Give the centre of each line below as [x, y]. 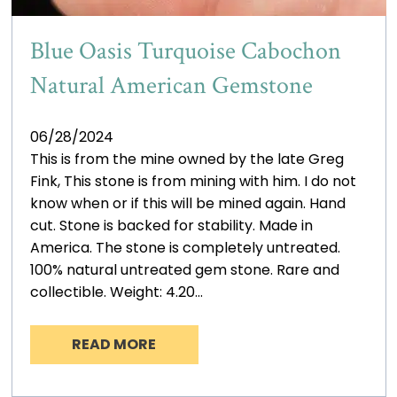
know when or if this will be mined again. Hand [187, 203]
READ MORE [114, 344]
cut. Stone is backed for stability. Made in [171, 225]
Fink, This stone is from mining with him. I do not [193, 181]
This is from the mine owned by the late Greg [187, 159]
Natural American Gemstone [171, 85]
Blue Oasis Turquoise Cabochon [185, 51]
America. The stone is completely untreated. [185, 247]
